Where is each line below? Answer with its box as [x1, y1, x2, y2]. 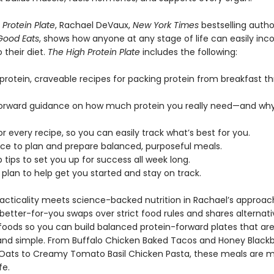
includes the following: [139, 45, 237, 58]
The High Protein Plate [47, 45, 140, 58]
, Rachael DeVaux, [54, 18, 133, 31]
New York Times [132, 18, 199, 31]
